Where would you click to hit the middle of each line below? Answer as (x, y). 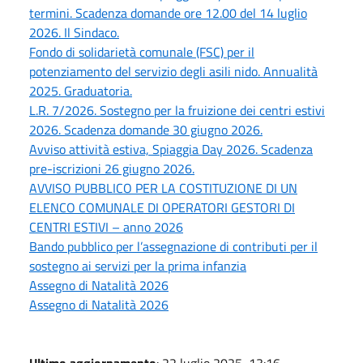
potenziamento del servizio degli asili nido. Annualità (173, 71)
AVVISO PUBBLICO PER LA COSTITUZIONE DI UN (163, 188)
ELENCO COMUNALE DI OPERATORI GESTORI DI (162, 207)
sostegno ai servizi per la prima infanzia (138, 265)
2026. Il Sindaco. (74, 32)
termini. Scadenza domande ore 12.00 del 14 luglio (168, 13)
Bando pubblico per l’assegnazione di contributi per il (173, 246)
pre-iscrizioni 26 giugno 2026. (112, 168)
